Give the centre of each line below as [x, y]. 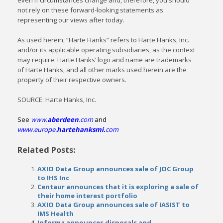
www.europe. [37, 129]
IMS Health [56, 214]
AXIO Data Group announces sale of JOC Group [116, 169]
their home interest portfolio [88, 196]
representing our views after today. [71, 20]
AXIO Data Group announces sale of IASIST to [114, 205]
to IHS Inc [54, 178]
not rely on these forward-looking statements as [91, 10]
